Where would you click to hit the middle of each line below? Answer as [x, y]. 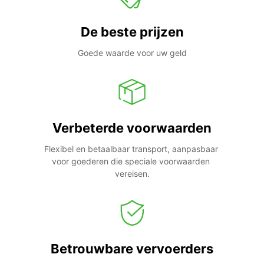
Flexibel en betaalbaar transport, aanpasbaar [131, 148]
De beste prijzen [132, 32]
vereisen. [132, 173]
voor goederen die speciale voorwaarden [131, 161]
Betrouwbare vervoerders [132, 248]
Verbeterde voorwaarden [132, 128]
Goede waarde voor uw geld [132, 52]
